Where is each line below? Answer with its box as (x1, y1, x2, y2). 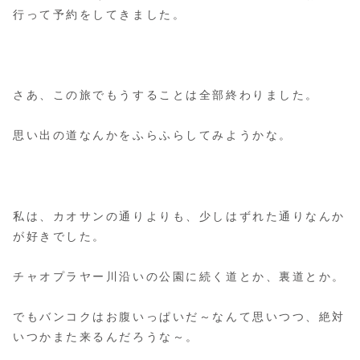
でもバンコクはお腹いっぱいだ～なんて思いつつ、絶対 (13, 310, 346, 324)
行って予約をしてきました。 (13, 7, 186, 21)
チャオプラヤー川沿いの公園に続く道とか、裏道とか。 (13, 269, 346, 283)
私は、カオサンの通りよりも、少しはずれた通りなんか (13, 209, 346, 223)
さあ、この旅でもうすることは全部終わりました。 (13, 88, 319, 102)
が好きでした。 (13, 229, 106, 243)
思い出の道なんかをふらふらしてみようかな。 (13, 129, 292, 142)
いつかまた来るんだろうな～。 (13, 330, 199, 344)
